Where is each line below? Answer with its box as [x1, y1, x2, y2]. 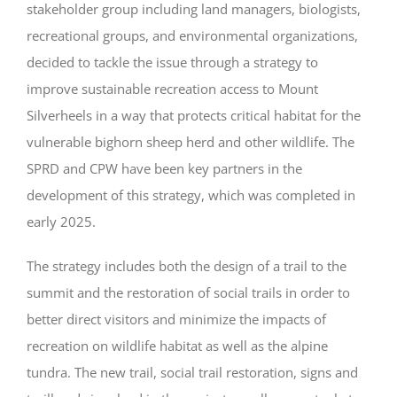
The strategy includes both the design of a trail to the [27, 256, 346, 275]
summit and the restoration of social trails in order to [27, 283, 350, 301]
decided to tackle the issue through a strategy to [27, 52, 318, 71]
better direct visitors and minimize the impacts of [27, 309, 326, 328]
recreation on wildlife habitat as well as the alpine [27, 336, 328, 354]
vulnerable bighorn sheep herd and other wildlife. [27, 132, 332, 151]
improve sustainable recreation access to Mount [27, 79, 318, 97]
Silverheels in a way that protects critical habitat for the [27, 105, 361, 124]
